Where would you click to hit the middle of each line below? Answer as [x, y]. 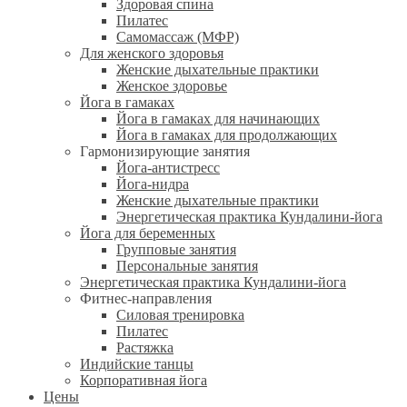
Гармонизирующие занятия [165, 151]
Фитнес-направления [146, 298]
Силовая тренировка [180, 314]
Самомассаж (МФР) [178, 36]
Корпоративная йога [144, 380]
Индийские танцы [137, 363]
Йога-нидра [153, 184]
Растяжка [145, 347]
